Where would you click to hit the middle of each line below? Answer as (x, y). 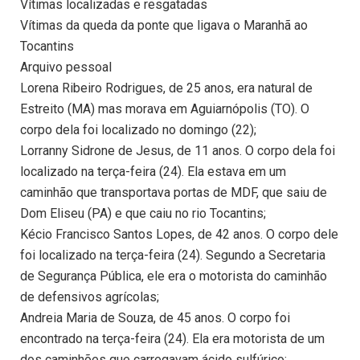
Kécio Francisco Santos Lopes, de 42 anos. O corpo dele (179, 235)
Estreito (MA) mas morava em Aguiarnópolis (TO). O (165, 109)
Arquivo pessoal (66, 67)
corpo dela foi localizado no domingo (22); (138, 130)
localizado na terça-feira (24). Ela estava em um (153, 172)
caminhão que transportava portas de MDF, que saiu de (174, 193)
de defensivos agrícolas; (90, 297)
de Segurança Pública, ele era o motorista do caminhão (174, 276)
